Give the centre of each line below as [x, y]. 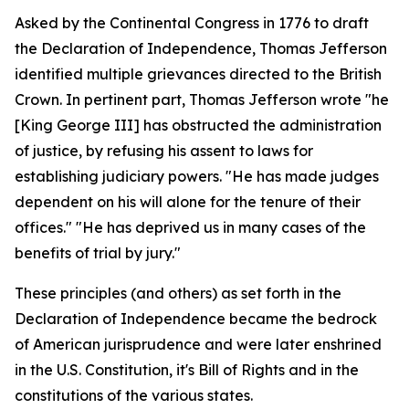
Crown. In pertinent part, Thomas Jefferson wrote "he [202, 100]
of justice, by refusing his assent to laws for [164, 151]
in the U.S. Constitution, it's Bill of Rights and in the [187, 370]
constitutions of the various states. [134, 395]
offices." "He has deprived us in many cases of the [190, 227]
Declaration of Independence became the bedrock [196, 319]
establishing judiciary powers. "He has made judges [197, 176]
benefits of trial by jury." [98, 253]
